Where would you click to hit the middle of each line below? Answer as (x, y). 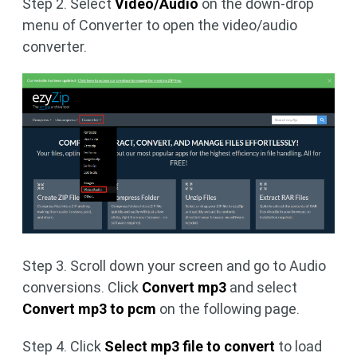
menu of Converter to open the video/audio (160, 25)
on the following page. (228, 308)
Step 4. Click (63, 346)
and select (262, 287)
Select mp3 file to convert (190, 346)
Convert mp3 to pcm (89, 308)
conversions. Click (82, 287)
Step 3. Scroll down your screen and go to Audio (174, 265)
